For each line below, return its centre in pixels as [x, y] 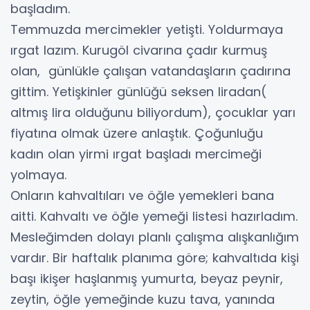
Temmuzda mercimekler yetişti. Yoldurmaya [147, 29]
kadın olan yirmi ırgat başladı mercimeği [136, 154]
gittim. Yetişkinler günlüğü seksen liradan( [138, 91]
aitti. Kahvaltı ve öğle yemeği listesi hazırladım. [154, 216]
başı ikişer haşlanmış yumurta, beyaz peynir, [147, 278]
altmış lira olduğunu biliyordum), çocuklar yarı [153, 112]
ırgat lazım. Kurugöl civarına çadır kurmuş [139, 50]
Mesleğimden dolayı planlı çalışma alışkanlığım [155, 237]
